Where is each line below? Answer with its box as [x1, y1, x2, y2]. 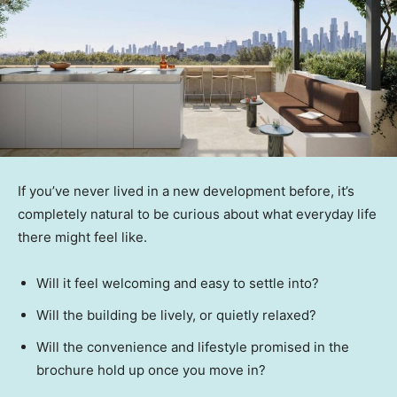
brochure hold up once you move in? [36, 362, 266, 379]
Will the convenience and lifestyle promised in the [36, 339, 349, 356]
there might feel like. [18, 229, 147, 246]
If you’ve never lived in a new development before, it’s [18, 183, 354, 200]
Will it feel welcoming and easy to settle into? [36, 275, 319, 292]
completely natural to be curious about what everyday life [18, 206, 377, 223]
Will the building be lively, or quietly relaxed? [36, 307, 316, 324]
